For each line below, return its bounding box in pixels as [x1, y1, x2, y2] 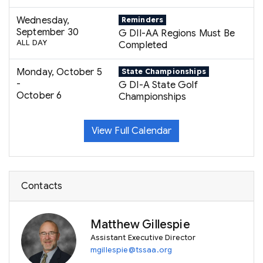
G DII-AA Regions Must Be [119, 28, 235, 40]
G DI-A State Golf [119, 79, 198, 92]
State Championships [121, 67, 206, 76]
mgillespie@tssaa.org [90, 245, 173, 255]
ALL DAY [16, 38, 48, 48]
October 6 [16, 90, 62, 102]
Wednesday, [16, 15, 70, 27]
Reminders [121, 15, 164, 25]
